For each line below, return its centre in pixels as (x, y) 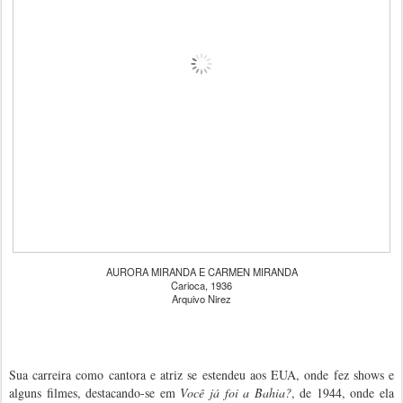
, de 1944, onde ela (343, 393)
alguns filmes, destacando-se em (95, 393)
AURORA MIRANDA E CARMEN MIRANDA (201, 272)
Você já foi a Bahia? (236, 393)
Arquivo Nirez (201, 299)
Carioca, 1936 (201, 285)
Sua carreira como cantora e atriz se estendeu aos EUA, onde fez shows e (201, 375)
